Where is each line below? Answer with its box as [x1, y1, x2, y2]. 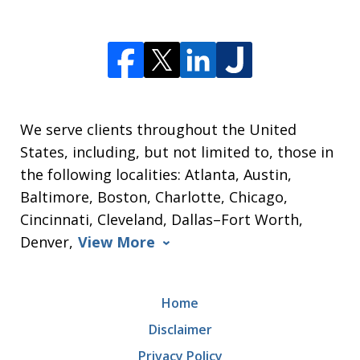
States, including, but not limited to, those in [20, 142, 333, 162]
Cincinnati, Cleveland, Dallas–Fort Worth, [20, 210, 303, 230]
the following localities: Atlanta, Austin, [20, 165, 292, 185]
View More [78, 232, 155, 252]
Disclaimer [148, 321, 212, 339]
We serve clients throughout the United [20, 120, 297, 140]
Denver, [20, 232, 73, 252]
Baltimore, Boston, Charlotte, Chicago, [20, 187, 288, 207]
